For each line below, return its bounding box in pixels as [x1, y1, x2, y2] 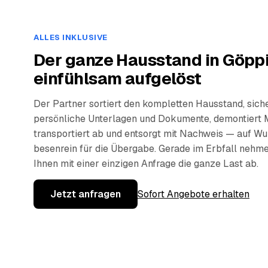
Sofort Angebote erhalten [138, 188, 249, 201]
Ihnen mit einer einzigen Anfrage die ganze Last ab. [33, 157, 258, 170]
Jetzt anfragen [50, 188, 121, 201]
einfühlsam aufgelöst [33, 68, 202, 90]
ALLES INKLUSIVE [33, 32, 108, 43]
